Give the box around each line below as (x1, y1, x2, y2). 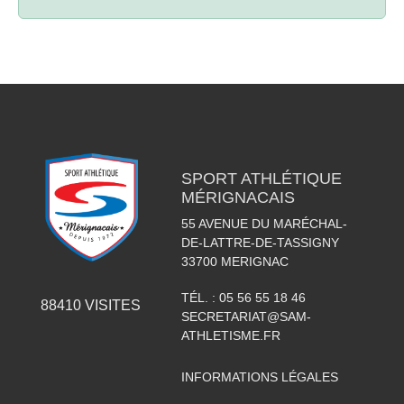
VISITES (80, 297, 141, 313)
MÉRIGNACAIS (180, 188, 295, 207)
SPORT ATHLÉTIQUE (180, 169, 342, 188)
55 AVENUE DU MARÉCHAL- (180, 216, 347, 231)
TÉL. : (180, 289, 219, 305)
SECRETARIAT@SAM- (180, 308, 311, 324)
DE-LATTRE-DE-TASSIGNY (180, 234, 339, 250)
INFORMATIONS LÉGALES (180, 369, 338, 384)
